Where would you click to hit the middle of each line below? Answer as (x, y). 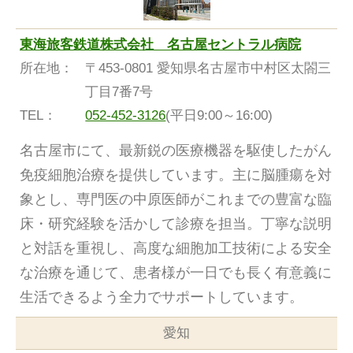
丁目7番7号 (119, 92)
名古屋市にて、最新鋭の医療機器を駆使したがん (176, 151)
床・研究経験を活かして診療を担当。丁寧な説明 (176, 224)
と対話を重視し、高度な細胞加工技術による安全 (176, 249)
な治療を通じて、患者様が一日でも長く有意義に (176, 273)
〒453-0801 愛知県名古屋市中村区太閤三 (208, 69)
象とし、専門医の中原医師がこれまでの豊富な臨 (176, 200)
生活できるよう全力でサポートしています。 (162, 297)
